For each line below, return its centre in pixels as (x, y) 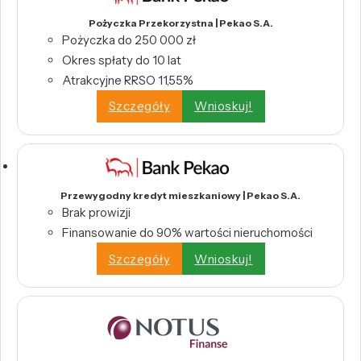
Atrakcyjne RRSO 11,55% (128, 80)
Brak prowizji (96, 213)
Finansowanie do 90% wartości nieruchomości (187, 233)
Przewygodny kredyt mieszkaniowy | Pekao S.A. (180, 196)
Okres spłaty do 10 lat (122, 60)
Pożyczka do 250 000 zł (129, 39)
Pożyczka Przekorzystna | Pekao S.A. (180, 23)
